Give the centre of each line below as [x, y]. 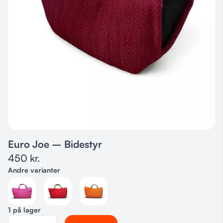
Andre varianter [34, 170]
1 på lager [24, 210]
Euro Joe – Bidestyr [55, 144]
